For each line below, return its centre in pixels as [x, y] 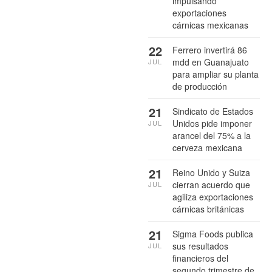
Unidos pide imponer [212, 123]
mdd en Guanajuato [211, 62]
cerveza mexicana [207, 147]
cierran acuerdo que [211, 184]
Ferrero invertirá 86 [210, 49]
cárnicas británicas [208, 209]
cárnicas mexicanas [210, 25]
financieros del [200, 258]
